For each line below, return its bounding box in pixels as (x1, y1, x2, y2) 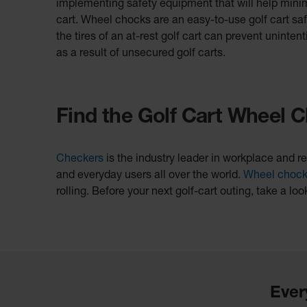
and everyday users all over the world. (56, 171, 243, 182)
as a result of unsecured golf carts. (56, 49, 228, 60)
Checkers (56, 154, 103, 166)
